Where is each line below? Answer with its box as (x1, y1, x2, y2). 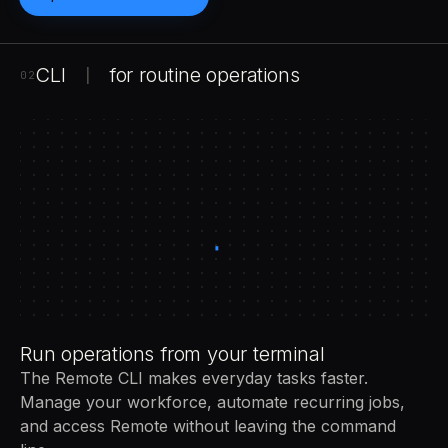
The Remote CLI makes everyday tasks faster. (20, 367, 368, 388)
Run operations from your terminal (20, 341, 325, 366)
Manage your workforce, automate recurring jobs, (20, 391, 405, 412)
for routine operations (108, 62, 300, 87)
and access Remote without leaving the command (20, 415, 396, 436)
